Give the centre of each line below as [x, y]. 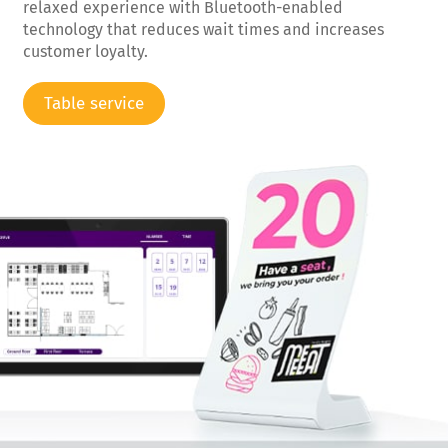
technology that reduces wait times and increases [203, 30]
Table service [94, 104]
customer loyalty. [85, 52]
